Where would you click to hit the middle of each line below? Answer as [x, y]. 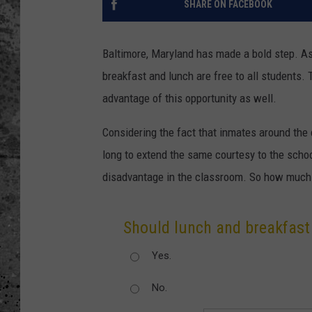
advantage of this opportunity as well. [189, 99]
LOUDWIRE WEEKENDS [257, 111]
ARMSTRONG [238, 76]
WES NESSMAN [242, 28]
